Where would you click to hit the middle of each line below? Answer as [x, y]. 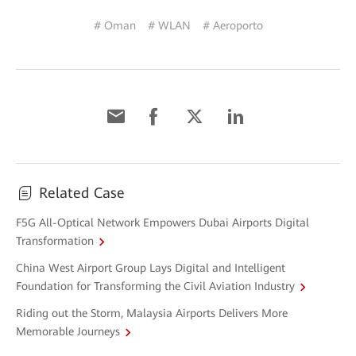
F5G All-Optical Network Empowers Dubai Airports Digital [163, 222]
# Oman [114, 25]
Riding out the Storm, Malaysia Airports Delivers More [152, 313]
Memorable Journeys [68, 331]
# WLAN [169, 25]
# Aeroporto [232, 25]
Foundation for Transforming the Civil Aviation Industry [155, 286]
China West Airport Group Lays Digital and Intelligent [151, 267]
